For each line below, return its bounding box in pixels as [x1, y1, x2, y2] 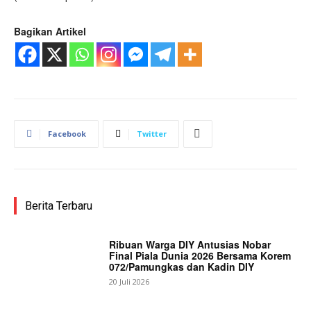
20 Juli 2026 [109, 276, 150, 287]
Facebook [48, 128, 86, 139]
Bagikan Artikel [14, 24, 86, 38]
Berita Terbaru [25, 199, 92, 212]
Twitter [137, 128, 167, 139]
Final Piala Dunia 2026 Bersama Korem [109, 248, 292, 262]
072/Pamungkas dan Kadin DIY [109, 259, 255, 274]
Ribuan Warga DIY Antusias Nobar [109, 237, 271, 251]
